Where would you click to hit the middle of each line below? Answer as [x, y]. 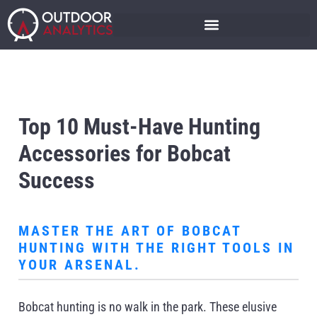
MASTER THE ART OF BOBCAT [130, 231]
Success [57, 180]
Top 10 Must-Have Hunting [139, 127]
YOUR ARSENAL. [80, 265]
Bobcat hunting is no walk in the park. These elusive [148, 307]
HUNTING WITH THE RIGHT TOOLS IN [156, 248]
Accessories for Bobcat [125, 154]
